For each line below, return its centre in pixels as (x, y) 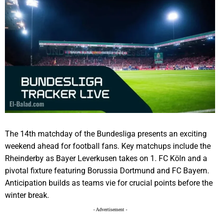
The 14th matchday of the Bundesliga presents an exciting (106, 134)
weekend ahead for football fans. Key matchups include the (108, 146)
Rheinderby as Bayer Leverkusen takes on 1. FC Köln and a (106, 158)
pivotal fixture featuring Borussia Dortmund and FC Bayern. (107, 170)
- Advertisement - (110, 209)
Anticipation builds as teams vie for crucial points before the (109, 183)
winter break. (27, 195)
